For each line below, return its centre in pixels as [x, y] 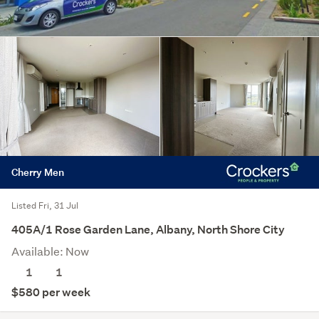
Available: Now [50, 251]
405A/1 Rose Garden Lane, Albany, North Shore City [148, 230]
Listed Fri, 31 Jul [45, 206]
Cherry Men [38, 172]
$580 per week [51, 293]
